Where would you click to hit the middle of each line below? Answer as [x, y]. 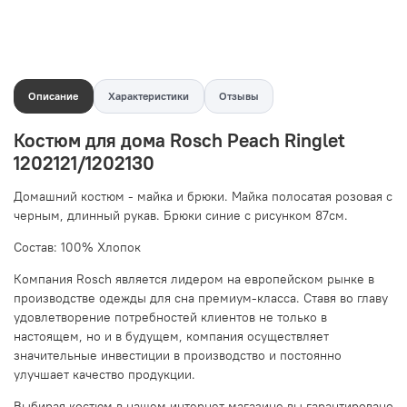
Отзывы [238, 95]
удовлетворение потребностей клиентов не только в [170, 318]
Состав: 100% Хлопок [77, 248]
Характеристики [149, 95]
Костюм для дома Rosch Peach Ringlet [179, 141]
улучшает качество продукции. [104, 375]
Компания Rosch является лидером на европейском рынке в [194, 279]
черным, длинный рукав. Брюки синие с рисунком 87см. [181, 216]
